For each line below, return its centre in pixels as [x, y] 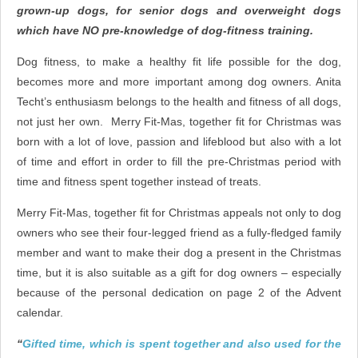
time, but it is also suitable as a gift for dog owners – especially [179, 272]
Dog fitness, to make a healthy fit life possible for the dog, [179, 62]
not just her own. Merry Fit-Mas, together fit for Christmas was [179, 121]
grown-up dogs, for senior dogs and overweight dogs [179, 10]
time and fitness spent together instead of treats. [139, 181]
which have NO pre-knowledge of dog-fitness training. [165, 30]
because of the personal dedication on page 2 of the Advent [179, 292]
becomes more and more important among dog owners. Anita [179, 82]
